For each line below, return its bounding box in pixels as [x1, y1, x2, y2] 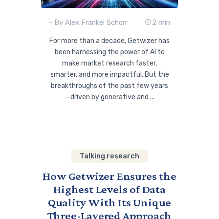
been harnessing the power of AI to [54, 47, 165, 56]
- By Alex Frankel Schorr [49, 18, 128, 27]
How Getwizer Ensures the [43, 169, 176, 182]
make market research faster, [62, 59, 157, 67]
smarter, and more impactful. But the [50, 70, 169, 79]
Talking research [80, 152, 139, 161]
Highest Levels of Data [53, 182, 166, 196]
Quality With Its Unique [47, 196, 172, 209]
